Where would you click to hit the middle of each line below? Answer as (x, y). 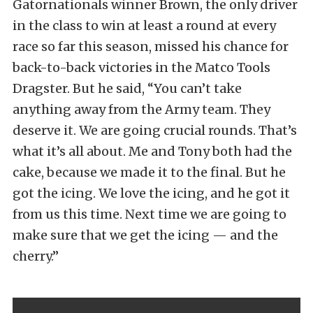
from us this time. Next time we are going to (150, 214)
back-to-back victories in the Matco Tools (141, 67)
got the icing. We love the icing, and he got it (151, 193)
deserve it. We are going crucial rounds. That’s (155, 130)
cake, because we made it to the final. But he (149, 172)
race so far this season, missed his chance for (151, 46)
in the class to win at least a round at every (144, 26)
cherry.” (36, 256)
